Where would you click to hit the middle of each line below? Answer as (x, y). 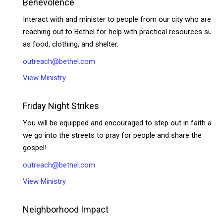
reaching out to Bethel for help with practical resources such (122, 31)
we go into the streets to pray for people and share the (112, 135)
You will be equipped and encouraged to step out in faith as (119, 123)
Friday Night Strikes (61, 106)
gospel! (35, 147)
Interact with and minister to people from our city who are (117, 19)
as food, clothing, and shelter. (71, 44)
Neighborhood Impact (66, 209)
